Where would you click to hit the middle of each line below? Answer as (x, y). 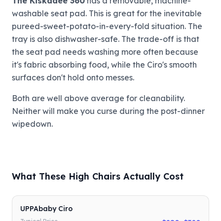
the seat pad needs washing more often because (105, 52)
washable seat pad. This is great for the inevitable (107, 13)
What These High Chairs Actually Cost (98, 176)
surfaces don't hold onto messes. (73, 77)
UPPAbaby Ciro (46, 208)
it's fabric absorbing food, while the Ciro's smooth (104, 64)
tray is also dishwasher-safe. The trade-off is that (106, 39)
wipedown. (32, 124)
